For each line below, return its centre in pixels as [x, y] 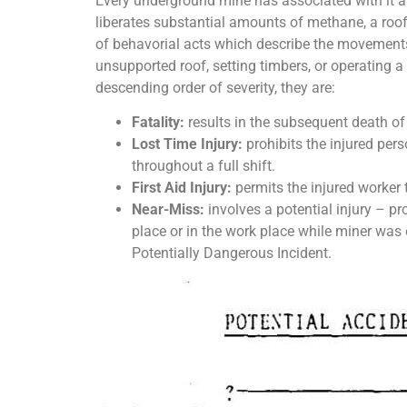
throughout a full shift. [203, 165]
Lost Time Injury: [187, 144]
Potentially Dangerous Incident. [231, 253]
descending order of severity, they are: [215, 87]
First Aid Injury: [181, 187]
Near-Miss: [168, 209]
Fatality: [158, 122]
